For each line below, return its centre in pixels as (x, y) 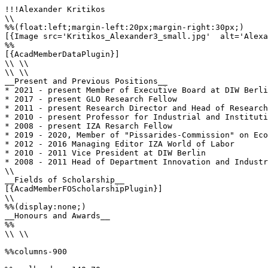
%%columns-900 (36, 252)
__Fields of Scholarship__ (65, 180)
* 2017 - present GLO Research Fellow (91, 99)
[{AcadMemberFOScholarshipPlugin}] (84, 189)
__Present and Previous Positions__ (86, 81)
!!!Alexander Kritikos (55, 9)
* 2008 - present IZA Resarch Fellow (89, 126)
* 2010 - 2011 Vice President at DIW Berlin (105, 153)
